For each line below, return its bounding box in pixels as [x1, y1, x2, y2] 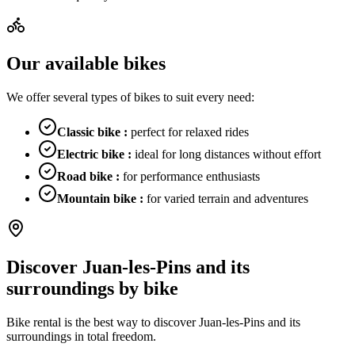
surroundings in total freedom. [6, 329, 156, 343]
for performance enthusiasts [123, 169, 260, 183]
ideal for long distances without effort [135, 147, 321, 161]
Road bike [57, 169, 113, 183]
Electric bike [57, 147, 124, 161]
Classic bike [57, 124, 120, 139]
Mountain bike [57, 191, 136, 205]
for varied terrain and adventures [147, 191, 308, 205]
